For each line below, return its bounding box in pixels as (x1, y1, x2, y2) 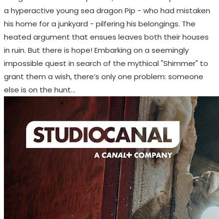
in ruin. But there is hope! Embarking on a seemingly (4, 45, 189, 56)
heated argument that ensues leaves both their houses (4, 32, 209, 43)
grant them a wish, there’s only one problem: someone (4, 71, 203, 82)
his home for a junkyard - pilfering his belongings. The (4, 19, 196, 29)
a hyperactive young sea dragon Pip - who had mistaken (4, 5, 210, 16)
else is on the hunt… (4, 85, 75, 95)
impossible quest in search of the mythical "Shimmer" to (4, 58, 208, 69)
